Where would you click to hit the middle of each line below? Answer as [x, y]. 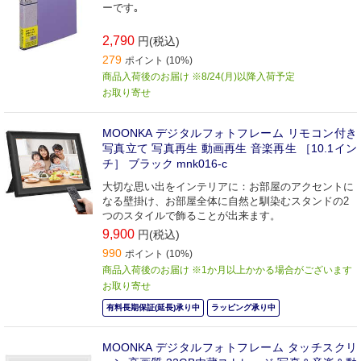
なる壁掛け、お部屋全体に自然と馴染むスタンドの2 [226, 201]
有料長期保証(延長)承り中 [153, 307]
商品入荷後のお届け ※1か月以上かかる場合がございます [227, 270]
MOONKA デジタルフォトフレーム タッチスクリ [230, 347]
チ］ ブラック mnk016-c [165, 163]
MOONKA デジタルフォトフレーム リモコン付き [230, 133]
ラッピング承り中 [243, 307]
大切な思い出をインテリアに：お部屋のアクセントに [228, 186]
